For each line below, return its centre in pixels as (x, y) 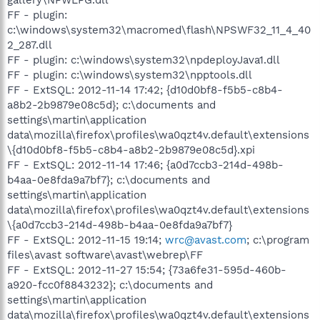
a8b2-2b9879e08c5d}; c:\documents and (111, 105)
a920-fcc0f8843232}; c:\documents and (110, 285)
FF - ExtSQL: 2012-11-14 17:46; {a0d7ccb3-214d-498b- (145, 165)
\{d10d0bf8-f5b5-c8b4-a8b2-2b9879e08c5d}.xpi (131, 150)
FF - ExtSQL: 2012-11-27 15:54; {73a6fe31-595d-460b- (147, 270)
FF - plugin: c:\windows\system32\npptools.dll (130, 75)
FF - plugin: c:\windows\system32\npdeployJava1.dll (144, 60)
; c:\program (278, 240)
